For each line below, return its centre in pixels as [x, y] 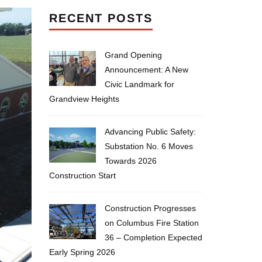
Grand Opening [133, 55]
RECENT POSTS [101, 18]
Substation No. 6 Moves [149, 146]
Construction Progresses [150, 208]
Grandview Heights [84, 99]
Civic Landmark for [139, 84]
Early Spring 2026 [82, 252]
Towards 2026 [130, 161]
